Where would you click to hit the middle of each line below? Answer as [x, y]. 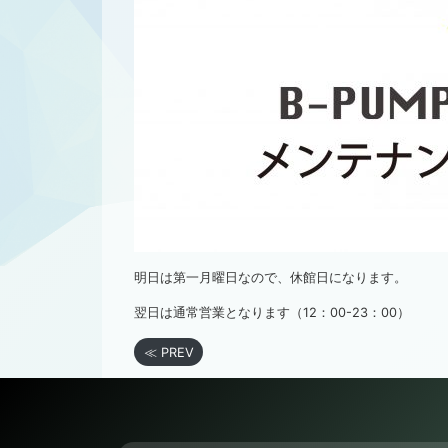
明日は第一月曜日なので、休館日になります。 [270, 277]
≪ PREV [168, 352]
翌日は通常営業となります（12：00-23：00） [272, 312]
